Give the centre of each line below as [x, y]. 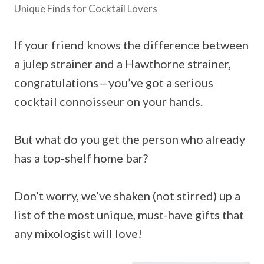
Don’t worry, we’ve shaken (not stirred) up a [127, 195]
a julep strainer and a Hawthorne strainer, [123, 63]
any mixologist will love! [78, 233]
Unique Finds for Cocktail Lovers [86, 8]
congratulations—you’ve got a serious [114, 82]
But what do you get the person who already [130, 139]
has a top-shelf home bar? [81, 158]
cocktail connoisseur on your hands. [108, 101]
